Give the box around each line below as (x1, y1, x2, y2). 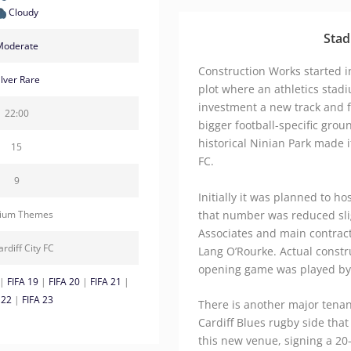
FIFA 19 (7, 274, 38, 288)
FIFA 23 (21, 292, 53, 306)
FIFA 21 (90, 274, 121, 288)
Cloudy (5, 5, 38, 19)
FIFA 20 (49, 274, 80, 288)
